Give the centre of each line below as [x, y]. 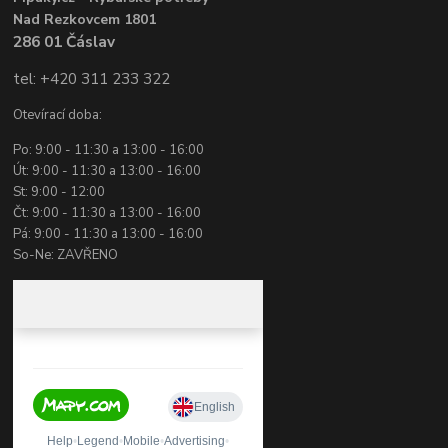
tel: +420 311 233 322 [92, 79]
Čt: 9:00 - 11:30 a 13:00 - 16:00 [107, 213]
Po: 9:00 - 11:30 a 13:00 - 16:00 [109, 150]
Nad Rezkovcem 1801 [85, 20]
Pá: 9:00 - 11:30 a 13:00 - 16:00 [108, 234]
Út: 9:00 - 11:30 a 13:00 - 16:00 [107, 171]
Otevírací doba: [58, 115]
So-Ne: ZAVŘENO [66, 255]
